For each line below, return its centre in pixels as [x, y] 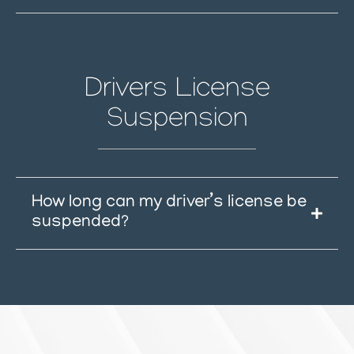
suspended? [80, 223]
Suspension [177, 122]
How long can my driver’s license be [169, 203]
